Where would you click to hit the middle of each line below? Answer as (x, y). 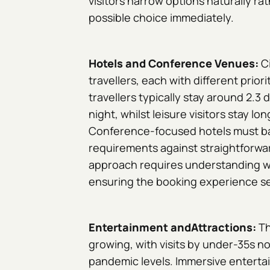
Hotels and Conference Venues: (175, 63)
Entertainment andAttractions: (174, 227)
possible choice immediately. (162, 17)
